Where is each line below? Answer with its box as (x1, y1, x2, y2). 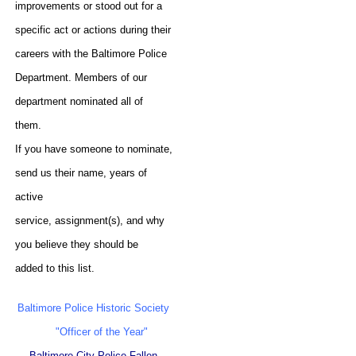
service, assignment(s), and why (15, 214, 165, 226)
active (15, 190, 44, 203)
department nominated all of (15, 95, 144, 107)
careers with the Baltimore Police (15, 47, 168, 60)
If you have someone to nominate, (15, 142, 173, 155)
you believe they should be (15, 238, 139, 250)
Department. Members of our (15, 71, 148, 83)
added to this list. (15, 261, 95, 274)
